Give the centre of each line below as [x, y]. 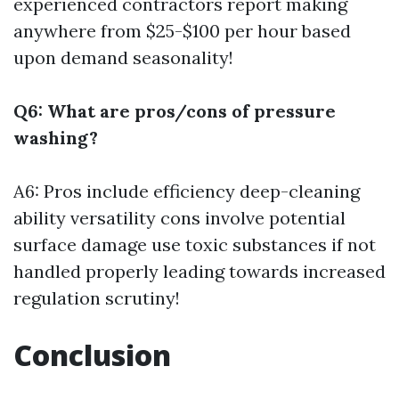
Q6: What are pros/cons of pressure [175, 111]
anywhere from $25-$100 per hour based [182, 31]
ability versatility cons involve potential [179, 218]
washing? [56, 138]
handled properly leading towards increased [199, 271]
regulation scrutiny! [97, 298]
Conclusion [92, 355]
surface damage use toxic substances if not [195, 244]
